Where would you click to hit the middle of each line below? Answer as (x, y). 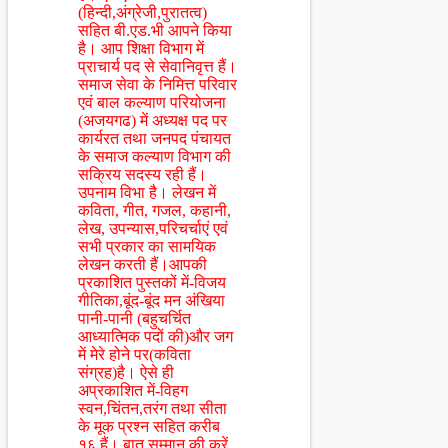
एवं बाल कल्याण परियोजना (152, 103)
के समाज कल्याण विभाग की (154, 157)
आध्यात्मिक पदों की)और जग (155, 337)
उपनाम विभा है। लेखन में (147, 193)
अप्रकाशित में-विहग (133, 391)
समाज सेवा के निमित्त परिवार (157, 85)
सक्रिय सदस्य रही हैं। (142, 175)
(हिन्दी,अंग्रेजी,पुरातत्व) (142, 13)
